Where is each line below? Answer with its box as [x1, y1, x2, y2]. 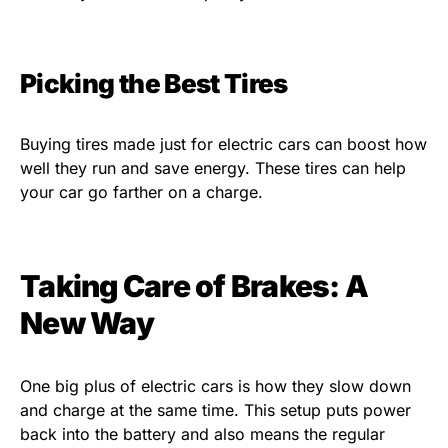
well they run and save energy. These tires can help [20, 158, 406, 179]
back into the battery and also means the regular [20, 424, 385, 445]
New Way [20, 305, 154, 342]
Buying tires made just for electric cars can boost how [20, 134, 427, 155]
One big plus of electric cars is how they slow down [20, 376, 411, 397]
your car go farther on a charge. [20, 182, 263, 203]
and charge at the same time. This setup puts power [20, 400, 411, 421]
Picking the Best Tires [20, 68, 288, 100]
